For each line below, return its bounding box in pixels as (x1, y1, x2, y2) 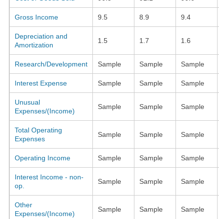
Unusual (14, 98, 40, 106)
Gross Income (14, 13, 58, 21)
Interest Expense (14, 79, 67, 87)
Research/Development (14, 60, 88, 68)
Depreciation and (14, 32, 67, 40)
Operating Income (14, 153, 70, 162)
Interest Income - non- (14, 173, 84, 181)
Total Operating (14, 126, 62, 134)
